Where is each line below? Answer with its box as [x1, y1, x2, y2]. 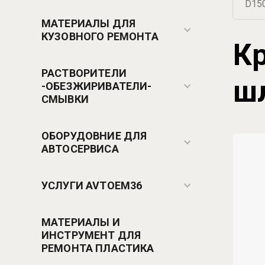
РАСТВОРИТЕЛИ [41, 66, 127, 79]
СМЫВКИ [41, 92, 89, 105]
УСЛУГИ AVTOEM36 [41, 179, 143, 192]
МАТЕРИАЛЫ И [41, 215, 120, 228]
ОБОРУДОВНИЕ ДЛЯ [41, 129, 147, 142]
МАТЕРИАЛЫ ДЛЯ [41, 17, 136, 30]
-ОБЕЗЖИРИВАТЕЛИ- [41, 79, 152, 92]
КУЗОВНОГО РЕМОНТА [41, 30, 159, 43]
